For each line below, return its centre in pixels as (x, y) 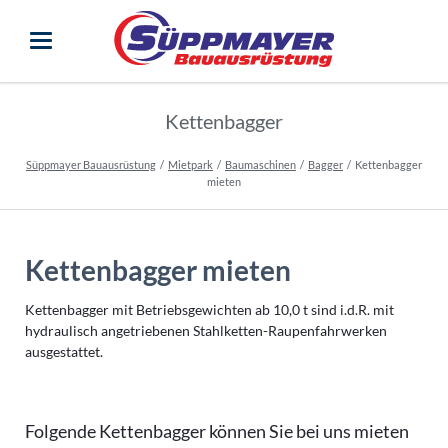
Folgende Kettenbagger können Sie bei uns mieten (216, 430)
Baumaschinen (260, 165)
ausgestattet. (63, 351)
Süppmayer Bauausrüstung (91, 165)
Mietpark (190, 165)
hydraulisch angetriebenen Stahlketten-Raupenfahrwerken (205, 330)
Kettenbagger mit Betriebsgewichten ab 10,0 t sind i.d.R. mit (209, 309)
